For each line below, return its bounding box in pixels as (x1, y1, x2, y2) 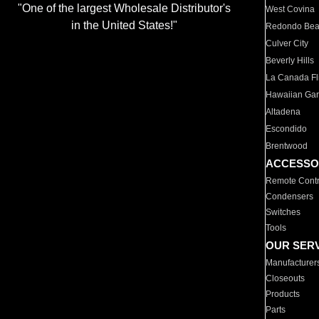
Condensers (266, 192, 314, 202)
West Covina (266, 4, 315, 14)
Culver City (266, 38, 309, 48)
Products (266, 289, 300, 299)
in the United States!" (70, 19, 177, 32)
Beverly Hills (266, 56, 315, 66)
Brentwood (266, 141, 308, 151)
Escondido (266, 124, 308, 134)
